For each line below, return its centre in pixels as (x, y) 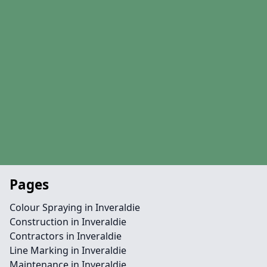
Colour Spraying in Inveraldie (75, 207)
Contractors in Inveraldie (66, 236)
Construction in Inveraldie (68, 222)
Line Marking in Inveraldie (68, 250)
